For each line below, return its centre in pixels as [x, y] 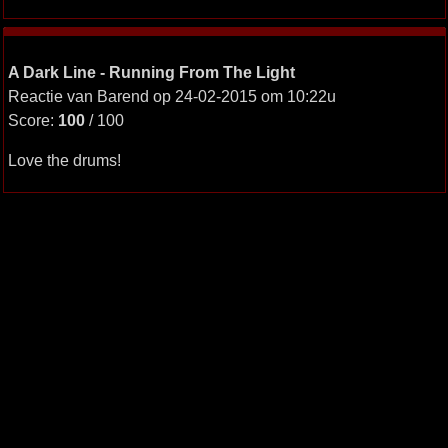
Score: [32, 120]
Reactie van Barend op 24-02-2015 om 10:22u [171, 96]
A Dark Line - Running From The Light [151, 72]
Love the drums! [64, 160]
